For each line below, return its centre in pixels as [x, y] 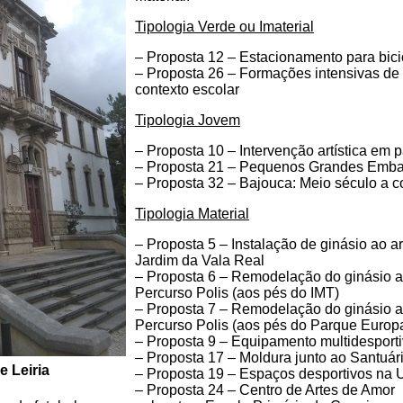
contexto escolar [187, 90]
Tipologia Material [192, 214]
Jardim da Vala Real [200, 260]
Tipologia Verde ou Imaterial [224, 27]
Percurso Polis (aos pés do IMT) [237, 293]
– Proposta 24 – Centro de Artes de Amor [265, 390]
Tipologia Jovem [188, 120]
